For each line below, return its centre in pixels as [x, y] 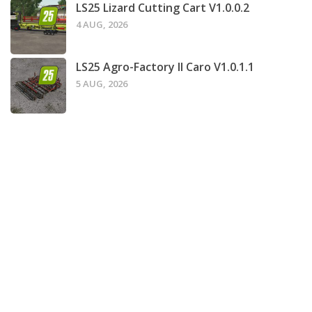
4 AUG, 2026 [102, 24]
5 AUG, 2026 [102, 83]
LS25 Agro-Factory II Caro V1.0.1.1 [165, 67]
